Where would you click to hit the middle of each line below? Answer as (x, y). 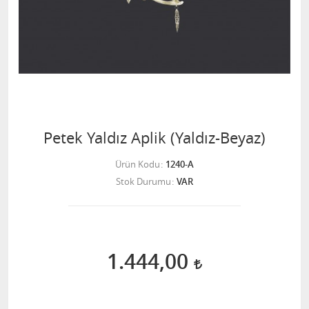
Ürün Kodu (138, 164)
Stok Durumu (143, 181)
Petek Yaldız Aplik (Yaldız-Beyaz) (154, 138)
